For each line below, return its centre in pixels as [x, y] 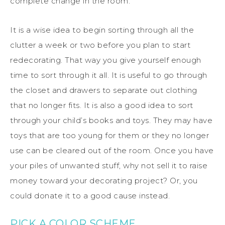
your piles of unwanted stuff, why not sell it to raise [109, 165]
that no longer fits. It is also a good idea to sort [102, 105]
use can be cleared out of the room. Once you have [112, 150]
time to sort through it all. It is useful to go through [109, 75]
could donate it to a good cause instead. [90, 195]
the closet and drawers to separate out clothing [104, 90]
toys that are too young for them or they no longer [109, 135]
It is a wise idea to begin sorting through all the [102, 30]
